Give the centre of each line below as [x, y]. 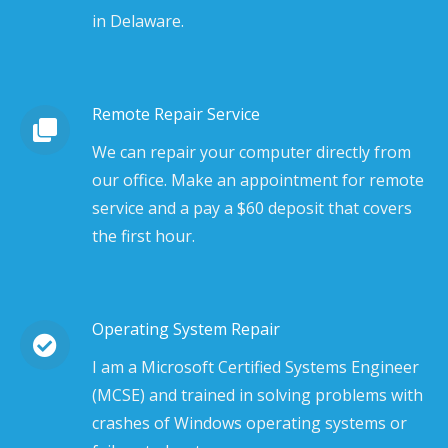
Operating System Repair [186, 329]
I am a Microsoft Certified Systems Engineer [255, 367]
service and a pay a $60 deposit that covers [252, 208]
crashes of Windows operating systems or [249, 423]
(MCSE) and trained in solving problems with [257, 395]
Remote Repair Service [176, 114]
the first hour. [143, 236]
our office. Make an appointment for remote [258, 180]
